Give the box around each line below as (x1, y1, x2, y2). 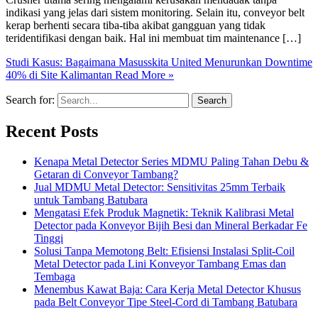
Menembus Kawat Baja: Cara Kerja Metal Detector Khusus (34, 283, 301, 295)
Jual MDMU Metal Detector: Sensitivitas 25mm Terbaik (34, 180, 285, 193)
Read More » (112, 68, 174, 81)
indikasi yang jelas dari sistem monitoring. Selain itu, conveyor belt (6, 6, 305, 18)
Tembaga (34, 270, 75, 283)
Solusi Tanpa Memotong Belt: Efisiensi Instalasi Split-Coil (34, 244, 295, 257)
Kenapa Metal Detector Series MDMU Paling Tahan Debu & (34, 155, 309, 168)
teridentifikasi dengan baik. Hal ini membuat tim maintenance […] (6, 31, 301, 44)
